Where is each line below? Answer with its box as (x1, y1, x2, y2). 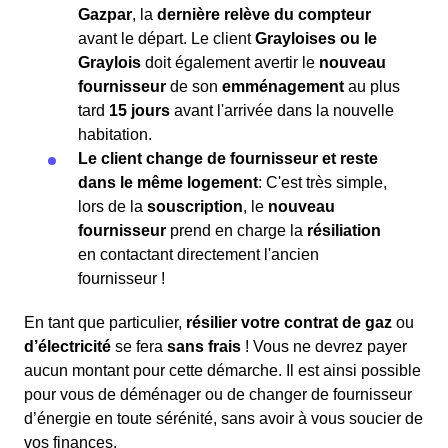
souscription (147, 198, 243, 216)
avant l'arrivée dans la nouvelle (170, 102, 394, 120)
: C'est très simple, (258, 174, 387, 192)
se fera (111, 338, 167, 356)
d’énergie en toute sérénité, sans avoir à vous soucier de (24, 410, 423, 428)
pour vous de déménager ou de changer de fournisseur (24, 386, 412, 404)
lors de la (78, 198, 147, 216)
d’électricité (24, 338, 111, 356)
